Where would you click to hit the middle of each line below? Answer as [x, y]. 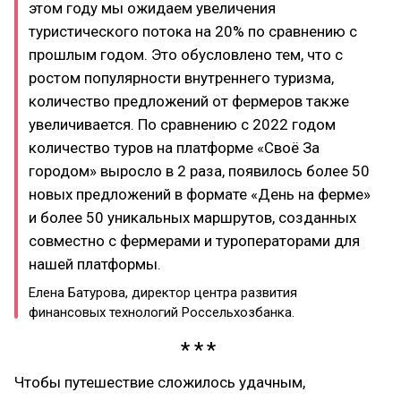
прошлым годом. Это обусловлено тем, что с [186, 55]
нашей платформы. [95, 264]
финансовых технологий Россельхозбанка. [162, 312]
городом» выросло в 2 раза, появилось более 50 [199, 171]
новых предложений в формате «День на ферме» [200, 194]
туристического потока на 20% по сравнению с [193, 31]
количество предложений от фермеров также [189, 101]
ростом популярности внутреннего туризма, [181, 78]
